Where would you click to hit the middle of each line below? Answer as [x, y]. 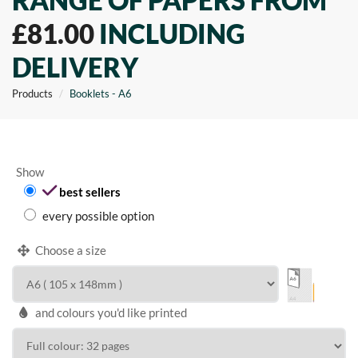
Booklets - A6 [101, 93]
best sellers [90, 192]
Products [32, 93]
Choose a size [69, 250]
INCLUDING [170, 34]
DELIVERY [75, 67]
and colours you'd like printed [109, 312]
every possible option [98, 216]
